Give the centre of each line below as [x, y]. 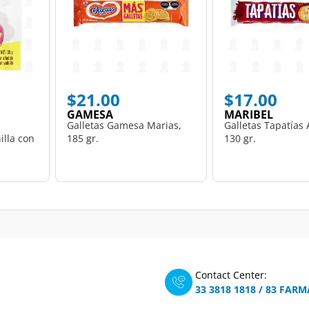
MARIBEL [248, 114]
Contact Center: [231, 275]
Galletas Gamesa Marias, [124, 125]
